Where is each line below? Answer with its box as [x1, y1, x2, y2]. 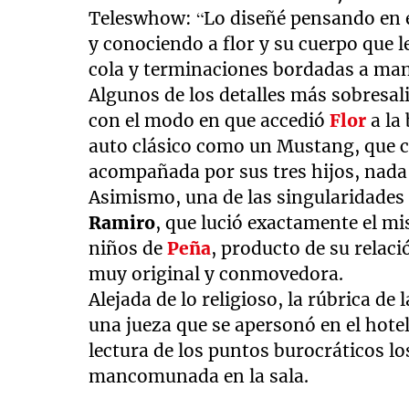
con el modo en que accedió [89, 109, 330, 131]
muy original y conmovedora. [89, 262, 349, 285]
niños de [89, 236, 168, 259]
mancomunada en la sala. [89, 364, 309, 387]
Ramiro [89, 211, 156, 234]
